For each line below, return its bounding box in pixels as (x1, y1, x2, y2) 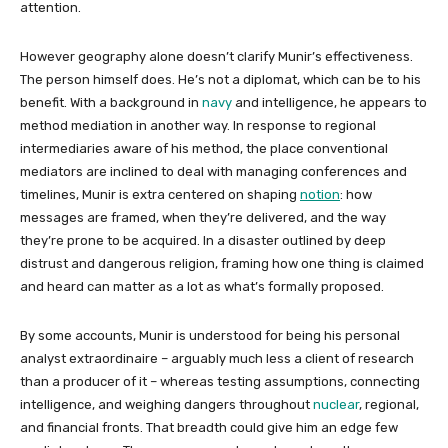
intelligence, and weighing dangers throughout (20, 396, 313, 412)
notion (300, 186, 340, 202)
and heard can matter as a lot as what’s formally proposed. (20, 278, 384, 294)
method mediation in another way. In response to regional (20, 117, 376, 133)
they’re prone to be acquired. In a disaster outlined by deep (20, 232, 386, 248)
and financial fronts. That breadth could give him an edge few (20, 419, 398, 435)
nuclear (313, 396, 359, 412)
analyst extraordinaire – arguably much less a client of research (20, 350, 414, 366)
